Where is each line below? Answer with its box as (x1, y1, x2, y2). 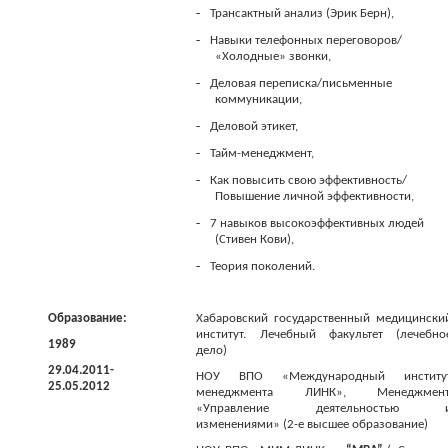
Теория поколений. (210, 260, 316, 273)
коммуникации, (215, 93, 303, 106)
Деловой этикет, (210, 120, 299, 133)
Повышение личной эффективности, (215, 190, 415, 203)
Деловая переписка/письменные (210, 77, 393, 90)
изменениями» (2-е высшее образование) (196, 418, 429, 431)
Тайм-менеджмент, (210, 147, 315, 160)
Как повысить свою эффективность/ (210, 174, 408, 187)
